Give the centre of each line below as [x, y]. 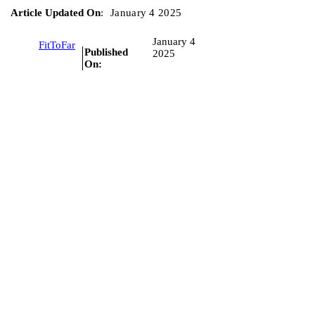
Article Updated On [56, 12]
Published [106, 52]
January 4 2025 [146, 12]
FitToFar [57, 45]
